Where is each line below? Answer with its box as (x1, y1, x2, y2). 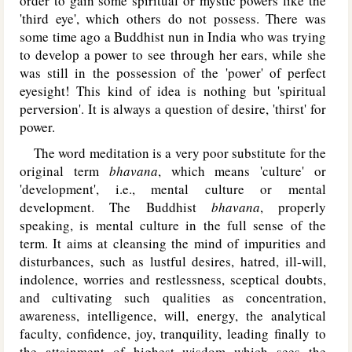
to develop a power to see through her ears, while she (20, 46, 326, 64)
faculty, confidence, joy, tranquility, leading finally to (20, 324, 326, 343)
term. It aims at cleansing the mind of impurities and (20, 234, 326, 252)
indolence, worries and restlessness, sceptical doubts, (20, 270, 326, 288)
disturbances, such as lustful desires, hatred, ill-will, (20, 252, 326, 270)
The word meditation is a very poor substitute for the (20, 144, 326, 162)
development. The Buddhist (20, 198, 211, 216)
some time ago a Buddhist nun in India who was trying (20, 27, 326, 46)
